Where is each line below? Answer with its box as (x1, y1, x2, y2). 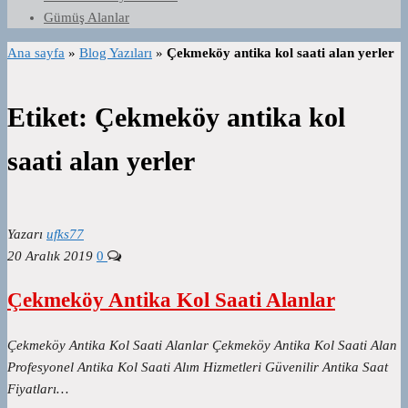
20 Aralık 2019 (7, 249, 93, 264)
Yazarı (7, 227, 43, 242)
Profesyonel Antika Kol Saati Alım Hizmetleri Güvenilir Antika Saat (7, 359, 388, 374)
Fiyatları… (7, 381, 68, 396)
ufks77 (46, 227, 84, 242)
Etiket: (7, 102, 95, 133)
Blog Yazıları (79, 46, 152, 60)
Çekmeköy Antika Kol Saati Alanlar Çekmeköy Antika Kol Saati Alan (7, 337, 397, 352)
